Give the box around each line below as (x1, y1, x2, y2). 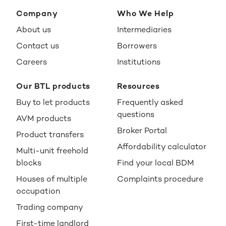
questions (117, 108, 154, 120)
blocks (16, 157, 41, 168)
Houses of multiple (16, 173, 87, 184)
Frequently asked (117, 96, 183, 107)
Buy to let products (16, 96, 90, 107)
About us (16, 24, 51, 35)
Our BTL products (16, 80, 90, 91)
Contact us (16, 40, 59, 51)
